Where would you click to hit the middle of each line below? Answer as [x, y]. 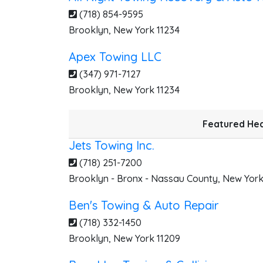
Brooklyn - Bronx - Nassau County [143, 178]
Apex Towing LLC [115, 57]
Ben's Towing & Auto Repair [144, 205]
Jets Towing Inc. [112, 145]
